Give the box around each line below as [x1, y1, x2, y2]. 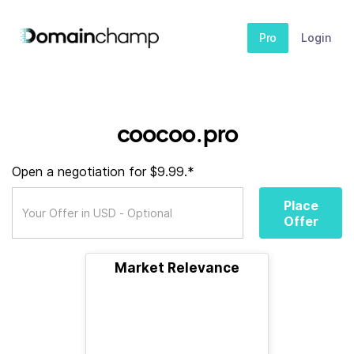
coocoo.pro [116, 119, 238, 147]
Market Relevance [115, 260, 239, 276]
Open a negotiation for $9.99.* [12, 164, 194, 179]
